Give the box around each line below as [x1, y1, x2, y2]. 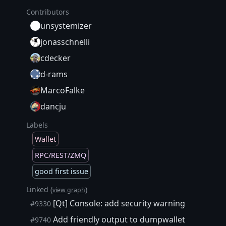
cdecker [40, 52, 71, 64]
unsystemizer [40, 20, 92, 31]
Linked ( [26, 184, 52, 194]
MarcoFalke [40, 84, 85, 96]
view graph [52, 185, 85, 194]
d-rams [40, 68, 68, 80]
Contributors [26, 7, 69, 17]
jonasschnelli [40, 36, 90, 47]
